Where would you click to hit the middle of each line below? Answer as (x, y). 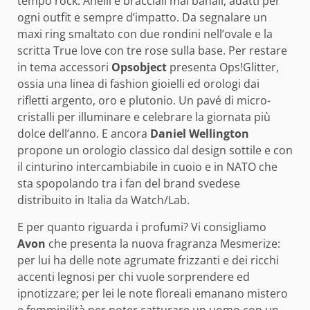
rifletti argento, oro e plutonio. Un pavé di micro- (144, 100)
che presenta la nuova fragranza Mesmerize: (163, 243)
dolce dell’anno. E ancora (84, 133)
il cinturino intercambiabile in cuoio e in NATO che (147, 166)
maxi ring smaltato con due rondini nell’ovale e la (145, 34)
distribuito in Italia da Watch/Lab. (103, 200)
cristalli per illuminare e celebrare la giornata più (144, 117)
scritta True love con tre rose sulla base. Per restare (152, 50)
